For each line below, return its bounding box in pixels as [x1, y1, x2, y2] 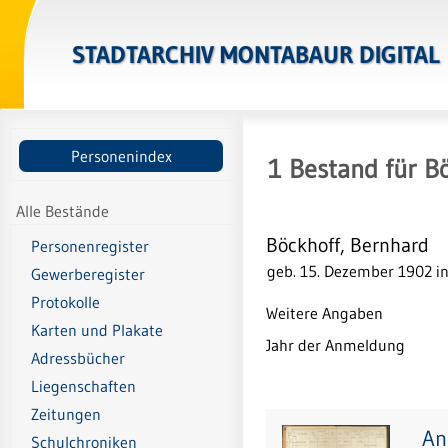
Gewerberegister [31, 264, 145, 285]
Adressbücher [31, 348, 125, 369]
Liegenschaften [31, 376, 136, 397]
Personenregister [31, 236, 149, 257]
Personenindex [70, 145, 172, 166]
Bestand [282, 152, 378, 185]
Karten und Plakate [31, 320, 163, 341]
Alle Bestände [16, 200, 110, 221]
